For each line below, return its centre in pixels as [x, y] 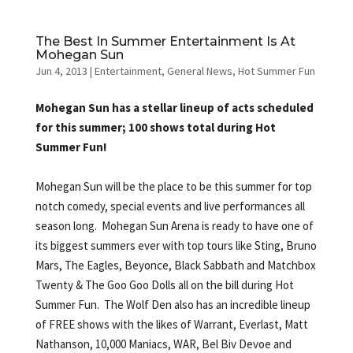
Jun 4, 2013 [61, 71]
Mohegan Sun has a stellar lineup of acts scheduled [174, 107]
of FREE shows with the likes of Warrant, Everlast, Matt [171, 324]
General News [199, 71]
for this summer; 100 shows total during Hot [155, 127]
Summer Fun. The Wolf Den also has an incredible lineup [173, 304]
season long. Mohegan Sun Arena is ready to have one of [174, 225]
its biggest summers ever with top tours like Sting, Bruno [176, 245]
